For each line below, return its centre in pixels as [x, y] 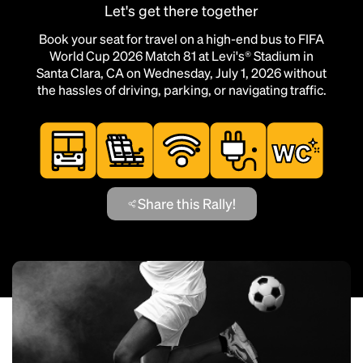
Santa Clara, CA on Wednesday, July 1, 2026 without [181, 73]
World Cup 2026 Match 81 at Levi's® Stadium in [181, 56]
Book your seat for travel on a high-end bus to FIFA [181, 38]
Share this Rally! [187, 203]
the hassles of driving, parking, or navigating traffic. [181, 90]
